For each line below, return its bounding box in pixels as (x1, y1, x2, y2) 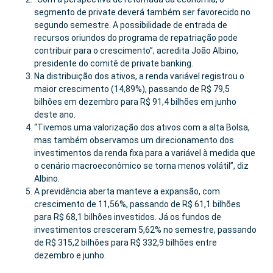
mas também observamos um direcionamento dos (34, 135, 234, 145)
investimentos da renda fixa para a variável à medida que (34, 148, 255, 158)
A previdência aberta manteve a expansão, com (34, 186, 220, 196)
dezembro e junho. (34, 250, 106, 260)
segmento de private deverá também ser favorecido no (34, 7, 250, 17)
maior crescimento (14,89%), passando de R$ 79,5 (34, 84, 230, 94)
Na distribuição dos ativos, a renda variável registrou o (34, 71, 244, 81)
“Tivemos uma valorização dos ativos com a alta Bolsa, (34, 122, 250, 132)
